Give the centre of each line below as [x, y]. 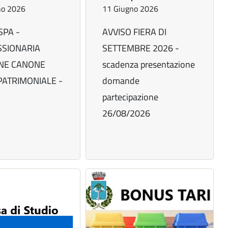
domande [121, 81]
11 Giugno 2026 [131, 9]
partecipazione [131, 97]
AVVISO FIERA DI [135, 32]
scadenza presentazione [149, 65]
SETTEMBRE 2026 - [141, 48]
